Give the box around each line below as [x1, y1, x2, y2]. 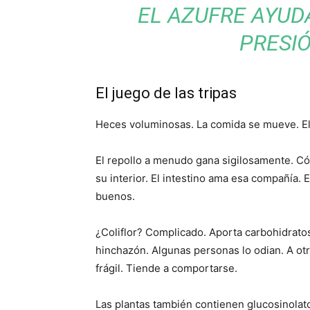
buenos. [95, 190, 135, 203]
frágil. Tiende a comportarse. [95, 262, 237, 275]
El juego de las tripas [95, 84, 237, 102]
